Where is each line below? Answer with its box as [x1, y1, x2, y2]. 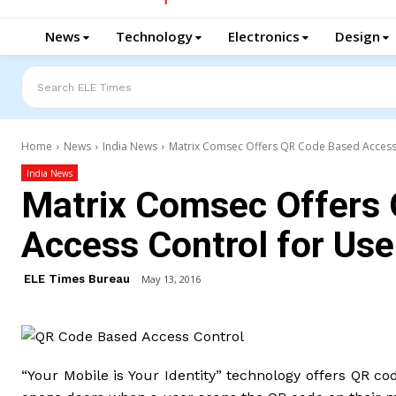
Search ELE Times [37, 80, 132, 93]
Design [335, 27, 380, 45]
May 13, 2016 [141, 272, 201, 286]
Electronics [228, 27, 300, 45]
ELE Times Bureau [24, 272, 130, 286]
